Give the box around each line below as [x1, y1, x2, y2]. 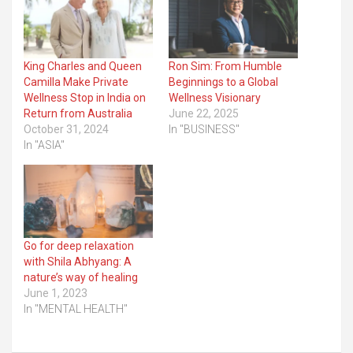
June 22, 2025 [169, 106, 239, 120]
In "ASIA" [24, 138, 65, 151]
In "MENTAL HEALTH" [24, 303, 128, 316]
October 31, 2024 [24, 122, 109, 136]
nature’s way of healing [24, 271, 138, 284]
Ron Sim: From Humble [169, 59, 282, 72]
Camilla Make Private [24, 75, 128, 88]
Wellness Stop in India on [24, 91, 146, 104]
